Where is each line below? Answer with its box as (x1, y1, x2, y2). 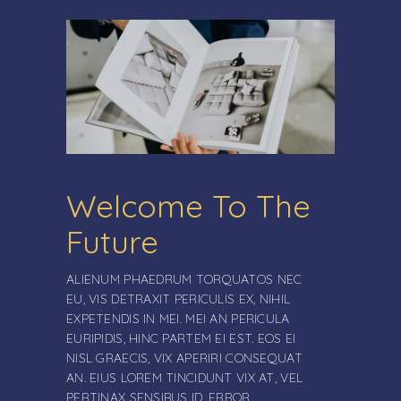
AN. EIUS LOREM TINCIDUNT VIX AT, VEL (66, 370, 303, 386)
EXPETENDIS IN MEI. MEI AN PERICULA (66, 311, 290, 327)
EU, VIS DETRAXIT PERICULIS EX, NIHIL (66, 291, 291, 307)
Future (66, 222, 158, 261)
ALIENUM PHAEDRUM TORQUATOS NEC (66, 271, 303, 287)
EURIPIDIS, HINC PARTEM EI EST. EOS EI (66, 330, 296, 346)
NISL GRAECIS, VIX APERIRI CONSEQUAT (66, 350, 303, 366)
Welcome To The (66, 186, 311, 226)
